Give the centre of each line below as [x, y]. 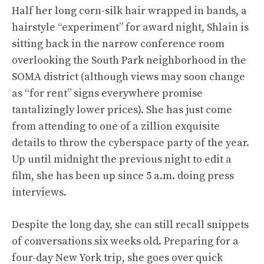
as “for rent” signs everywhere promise [107, 93]
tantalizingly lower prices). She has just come [122, 110]
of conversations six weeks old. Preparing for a [125, 241]
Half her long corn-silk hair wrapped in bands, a [129, 11]
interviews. [39, 192]
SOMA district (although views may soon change [128, 77]
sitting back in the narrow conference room [118, 44]
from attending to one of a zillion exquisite [116, 126]
